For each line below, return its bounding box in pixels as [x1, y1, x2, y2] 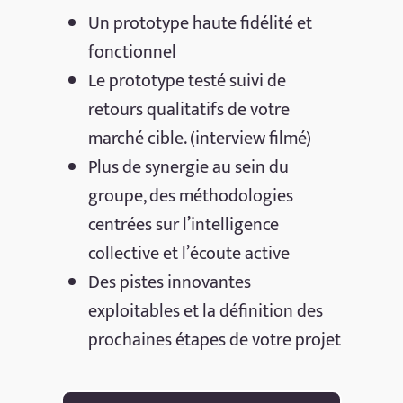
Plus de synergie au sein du [88, 151, 290, 183]
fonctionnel [88, 36, 177, 67]
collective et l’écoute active [88, 237, 291, 269]
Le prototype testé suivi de [88, 65, 287, 96]
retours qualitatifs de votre [88, 94, 291, 125]
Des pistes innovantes [88, 266, 252, 298]
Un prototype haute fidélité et [88, 7, 313, 39]
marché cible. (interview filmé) [88, 122, 312, 154]
